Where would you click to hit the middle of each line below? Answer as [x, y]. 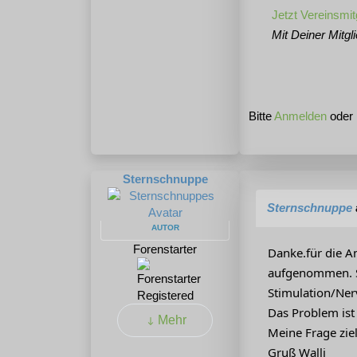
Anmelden [300, 116]
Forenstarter [165, 249]
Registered [165, 296]
